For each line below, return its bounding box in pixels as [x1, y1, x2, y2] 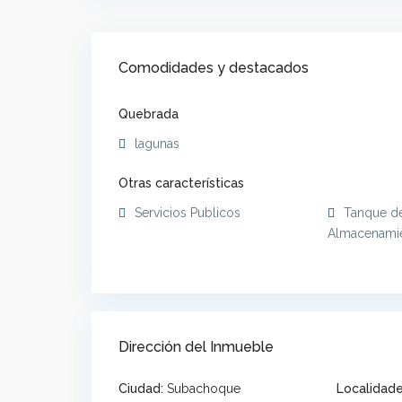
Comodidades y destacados [118, 59, 309, 77]
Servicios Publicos [135, 205, 240, 221]
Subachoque [167, 381, 240, 397]
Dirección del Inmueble [118, 338, 274, 356]
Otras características [118, 176, 244, 191]
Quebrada [118, 107, 179, 122]
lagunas [135, 136, 179, 152]
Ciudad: [118, 381, 163, 397]
